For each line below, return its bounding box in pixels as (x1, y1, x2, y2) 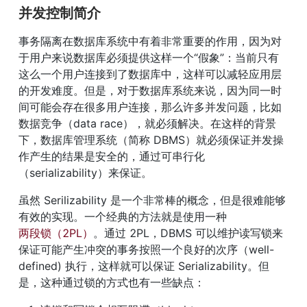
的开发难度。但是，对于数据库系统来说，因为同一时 (19, 84, 282, 97)
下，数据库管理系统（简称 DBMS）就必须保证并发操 (19, 133, 284, 147)
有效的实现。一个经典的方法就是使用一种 (19, 210, 227, 223)
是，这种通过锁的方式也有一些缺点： (19, 275, 205, 289)
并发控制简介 (19, 5, 101, 21)
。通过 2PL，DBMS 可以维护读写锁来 (93, 226, 283, 240)
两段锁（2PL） (19, 226, 93, 240)
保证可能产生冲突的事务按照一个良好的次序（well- (19, 243, 274, 256)
